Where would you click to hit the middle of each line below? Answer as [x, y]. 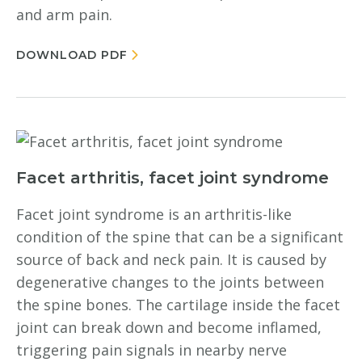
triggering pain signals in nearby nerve [152, 350]
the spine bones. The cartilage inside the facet [178, 305]
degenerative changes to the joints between [170, 282]
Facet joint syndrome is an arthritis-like [154, 214]
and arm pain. [64, 15]
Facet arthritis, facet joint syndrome [173, 178]
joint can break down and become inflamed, [169, 327]
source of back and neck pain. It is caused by [171, 259]
